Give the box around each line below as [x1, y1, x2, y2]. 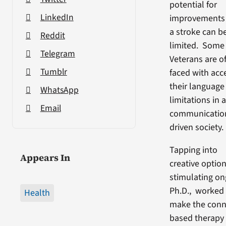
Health [24, 186, 50, 199]
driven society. [169, 121, 224, 134]
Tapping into [169, 143, 218, 156]
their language [169, 80, 225, 93]
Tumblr [40, 65, 67, 78]
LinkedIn [40, 11, 74, 24]
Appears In [20, 151, 70, 164]
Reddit [40, 29, 65, 42]
